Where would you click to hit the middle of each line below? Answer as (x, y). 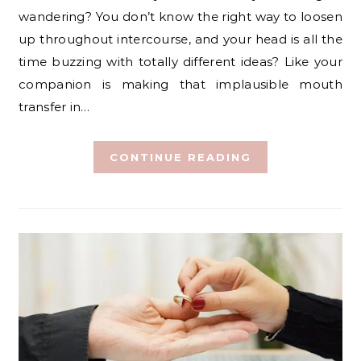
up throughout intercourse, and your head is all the (180, 39)
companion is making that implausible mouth (180, 84)
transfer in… (54, 107)
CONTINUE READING (180, 157)
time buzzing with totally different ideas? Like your (180, 62)
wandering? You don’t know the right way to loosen (180, 17)
